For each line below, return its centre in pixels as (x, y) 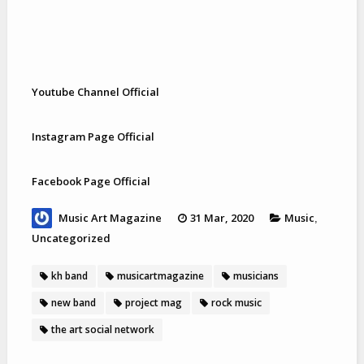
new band (73, 302)
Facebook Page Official (91, 181)
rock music (236, 302)
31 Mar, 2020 (221, 217)
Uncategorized (71, 238)
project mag (153, 302)
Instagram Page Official (93, 136)
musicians (256, 275)
